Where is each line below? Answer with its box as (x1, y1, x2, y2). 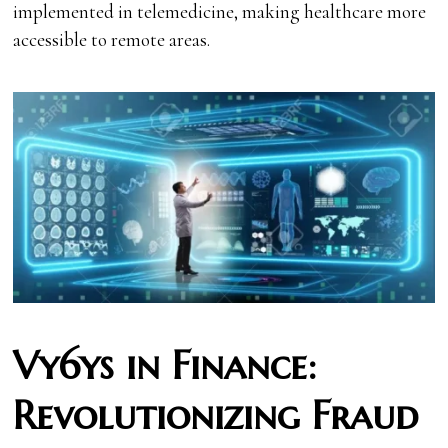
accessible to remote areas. (13, 28, 211, 52)
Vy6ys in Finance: (13, 340, 317, 390)
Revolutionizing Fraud (13, 390, 419, 440)
